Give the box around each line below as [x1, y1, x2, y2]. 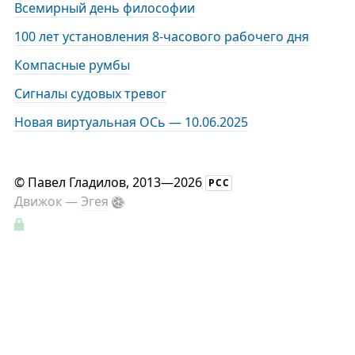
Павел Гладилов [27, 174, 126, 192]
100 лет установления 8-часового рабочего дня [13, 28, 309, 46]
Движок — [13, 193, 81, 211]
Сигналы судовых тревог [13, 85, 166, 103]
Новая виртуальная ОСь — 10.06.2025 [13, 113, 248, 132]
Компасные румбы [13, 56, 130, 74]
